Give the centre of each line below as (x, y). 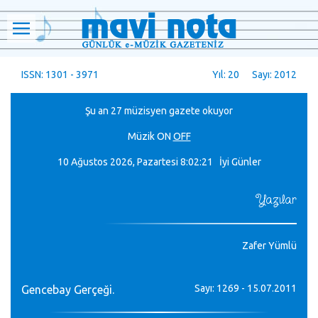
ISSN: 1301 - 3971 (60, 75)
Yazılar (276, 200)
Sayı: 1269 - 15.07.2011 (246, 288)
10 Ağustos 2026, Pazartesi (117, 162)
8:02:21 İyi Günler (220, 162)
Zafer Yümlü (269, 246)
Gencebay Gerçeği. (68, 290)
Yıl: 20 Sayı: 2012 (254, 75)
